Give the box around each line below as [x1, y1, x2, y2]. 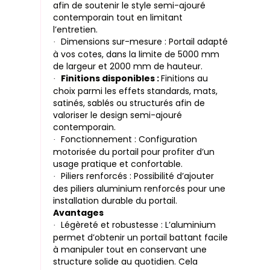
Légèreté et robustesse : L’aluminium [61, 219, 216, 231]
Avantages [53, 207, 104, 219]
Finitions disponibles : [61, 72, 162, 85]
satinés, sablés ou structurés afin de [53, 97, 206, 110]
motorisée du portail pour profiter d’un [53, 146, 215, 159]
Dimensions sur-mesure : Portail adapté [61, 36, 228, 48]
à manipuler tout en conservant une [53, 243, 207, 256]
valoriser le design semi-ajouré [53, 109, 183, 122]
